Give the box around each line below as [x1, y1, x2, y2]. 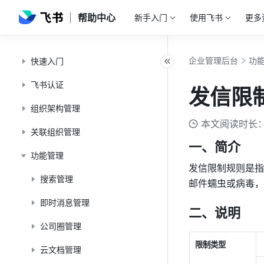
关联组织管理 [31, 127, 80, 137]
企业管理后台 [189, 55, 238, 65]
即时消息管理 [40, 197, 90, 207]
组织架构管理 [31, 103, 80, 113]
